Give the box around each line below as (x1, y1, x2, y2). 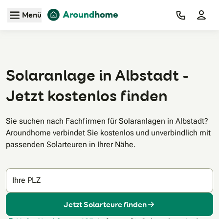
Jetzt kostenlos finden (6, 86, 168, 107)
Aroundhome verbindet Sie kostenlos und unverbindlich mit (6, 128, 211, 138)
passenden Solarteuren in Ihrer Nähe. (6, 140, 136, 150)
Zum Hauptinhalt (80, 6, 139, 17)
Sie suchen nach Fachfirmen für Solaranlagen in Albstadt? (6, 116, 208, 126)
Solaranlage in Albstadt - (6, 66, 189, 86)
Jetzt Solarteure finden (64, 199, 147, 210)
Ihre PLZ (12, 175, 41, 185)
